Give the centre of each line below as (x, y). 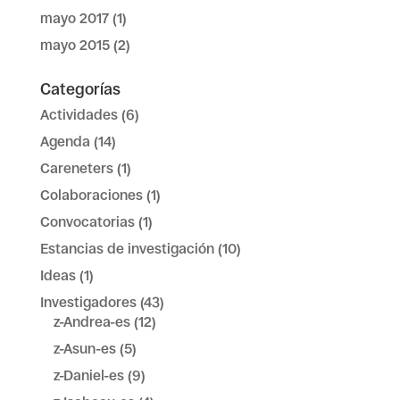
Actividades (79, 115)
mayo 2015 (75, 45)
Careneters (76, 168)
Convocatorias (87, 222)
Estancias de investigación (127, 249)
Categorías (80, 89)
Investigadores (88, 302)
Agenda (65, 142)
